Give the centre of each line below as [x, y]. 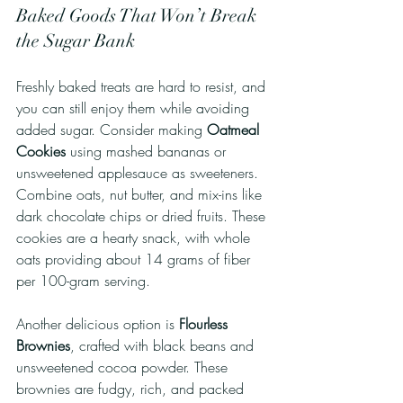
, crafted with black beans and [164, 345]
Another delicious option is [98, 323]
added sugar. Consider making [112, 129]
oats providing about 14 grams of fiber [135, 259]
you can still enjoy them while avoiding [135, 107]
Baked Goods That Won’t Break [139, 15]
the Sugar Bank [76, 40]
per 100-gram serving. [83, 280]
